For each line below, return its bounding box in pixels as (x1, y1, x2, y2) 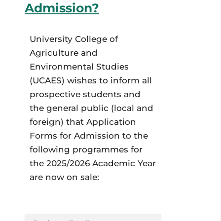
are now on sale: (30, 172, 99, 183)
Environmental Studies (30, 62, 129, 72)
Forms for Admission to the (30, 131, 148, 141)
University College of (30, 34, 118, 44)
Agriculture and (30, 48, 98, 58)
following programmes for (30, 145, 143, 155)
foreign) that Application (30, 117, 136, 127)
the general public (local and (30, 103, 153, 113)
